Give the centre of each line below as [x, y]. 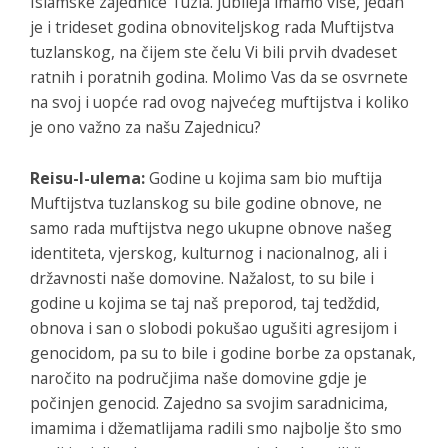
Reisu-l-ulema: [87, 177]
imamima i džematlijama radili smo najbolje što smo [216, 427]
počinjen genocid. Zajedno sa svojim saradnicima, [209, 402]
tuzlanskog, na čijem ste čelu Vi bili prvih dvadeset [213, 51]
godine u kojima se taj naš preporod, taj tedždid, [205, 302]
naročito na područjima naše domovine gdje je [198, 377]
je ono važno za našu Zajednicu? [145, 126]
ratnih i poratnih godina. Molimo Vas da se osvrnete [219, 76]
